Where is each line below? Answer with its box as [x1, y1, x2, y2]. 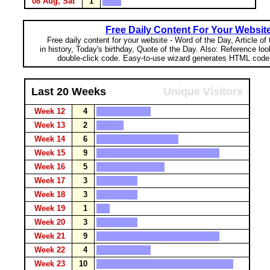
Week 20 [32, 218, 70, 227]
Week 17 [32, 176, 70, 185]
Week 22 [32, 245, 70, 254]
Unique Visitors [163, 86, 243, 98]
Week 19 [32, 204, 70, 213]
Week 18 [32, 190, 70, 199]
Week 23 [32, 259, 70, 268]
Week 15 [32, 148, 70, 157]
